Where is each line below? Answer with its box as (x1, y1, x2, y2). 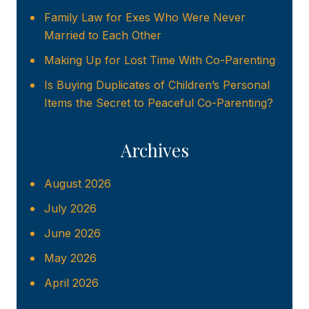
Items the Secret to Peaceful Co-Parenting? (44, 96, 273, 110)
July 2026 (44, 201, 97, 216)
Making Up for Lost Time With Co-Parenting (44, 53, 275, 68)
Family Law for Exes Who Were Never (44, 10, 246, 25)
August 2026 (44, 177, 111, 191)
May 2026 (44, 251, 97, 266)
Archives (120, 138, 189, 163)
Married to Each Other (44, 28, 161, 43)
